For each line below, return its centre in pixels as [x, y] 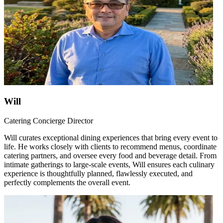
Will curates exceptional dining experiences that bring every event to [111, 138]
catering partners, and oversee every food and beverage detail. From [110, 156]
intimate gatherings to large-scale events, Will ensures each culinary [109, 165]
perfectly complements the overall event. [67, 183]
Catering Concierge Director [49, 121]
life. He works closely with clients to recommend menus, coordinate [110, 147]
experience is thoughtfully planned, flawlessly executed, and [98, 174]
